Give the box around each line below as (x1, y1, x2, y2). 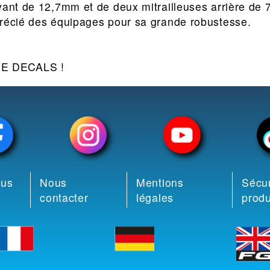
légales (136, 190, 174, 206)
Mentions (136, 175, 184, 190)
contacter (40, 190, 89, 206)
